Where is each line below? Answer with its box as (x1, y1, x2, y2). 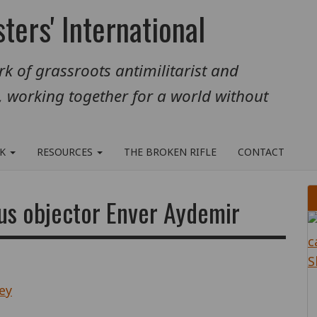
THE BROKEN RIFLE (124, 145, 217, 158)
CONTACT (238, 145, 284, 158)
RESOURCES (37, 145, 96, 158)
